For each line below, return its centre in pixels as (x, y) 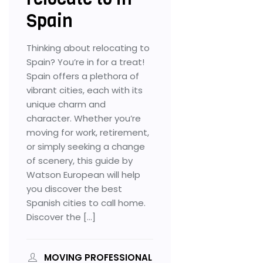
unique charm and (66, 104)
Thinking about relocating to (88, 48)
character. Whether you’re (84, 118)
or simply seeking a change (86, 146)
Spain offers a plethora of (83, 76)
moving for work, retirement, (88, 132)
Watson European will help (83, 174)
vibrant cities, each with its (85, 90)
